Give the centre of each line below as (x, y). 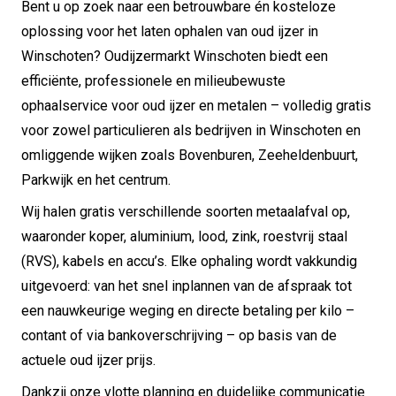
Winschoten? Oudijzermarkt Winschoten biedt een (175, 56)
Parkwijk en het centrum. (96, 179)
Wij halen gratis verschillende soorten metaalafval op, (186, 211)
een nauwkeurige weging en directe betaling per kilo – (188, 310)
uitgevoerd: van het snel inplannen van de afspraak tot (187, 286)
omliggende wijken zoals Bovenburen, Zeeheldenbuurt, (190, 155)
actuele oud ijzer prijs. (88, 360)
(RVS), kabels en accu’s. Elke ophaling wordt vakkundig (189, 261)
